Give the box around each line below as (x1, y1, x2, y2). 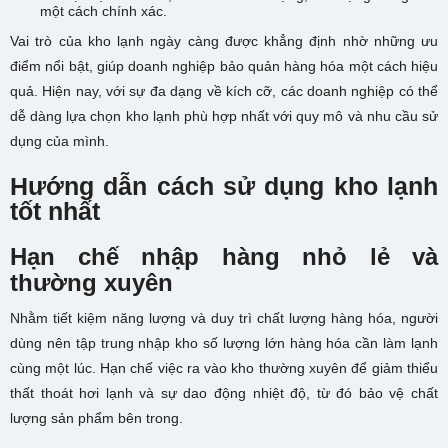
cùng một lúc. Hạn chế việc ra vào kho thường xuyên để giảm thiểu (10, 359, 438, 376)
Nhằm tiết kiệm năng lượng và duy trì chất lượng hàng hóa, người (10, 309, 438, 326)
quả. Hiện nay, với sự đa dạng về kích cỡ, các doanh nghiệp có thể (10, 82, 438, 99)
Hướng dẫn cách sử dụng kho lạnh (10, 171, 438, 200)
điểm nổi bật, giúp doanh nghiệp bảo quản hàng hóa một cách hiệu (10, 57, 438, 74)
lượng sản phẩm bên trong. (10, 409, 183, 426)
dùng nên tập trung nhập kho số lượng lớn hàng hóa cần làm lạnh (10, 334, 438, 351)
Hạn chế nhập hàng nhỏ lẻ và (10, 242, 438, 270)
